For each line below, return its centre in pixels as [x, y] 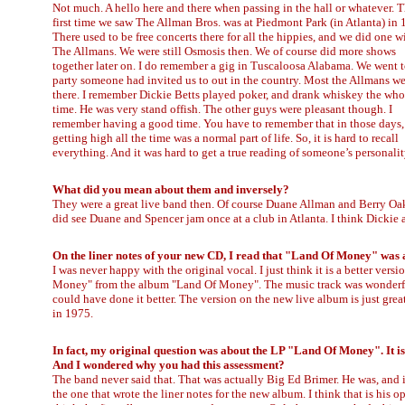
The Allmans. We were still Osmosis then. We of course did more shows [224, 51]
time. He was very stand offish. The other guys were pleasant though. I [222, 109]
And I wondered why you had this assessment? [169, 365]
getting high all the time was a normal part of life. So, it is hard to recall [226, 138]
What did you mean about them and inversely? [171, 189]
